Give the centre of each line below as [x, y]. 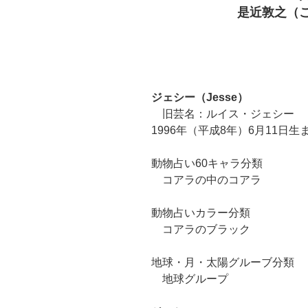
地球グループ [190, 278]
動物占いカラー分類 [201, 212]
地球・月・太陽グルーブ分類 [223, 262]
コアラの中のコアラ [206, 179]
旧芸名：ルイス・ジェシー [223, 113]
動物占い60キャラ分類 [207, 163]
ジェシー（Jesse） [200, 97]
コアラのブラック [201, 229]
